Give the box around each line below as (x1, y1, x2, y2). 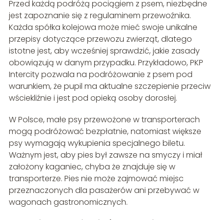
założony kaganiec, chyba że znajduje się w (8, 161, 175, 172)
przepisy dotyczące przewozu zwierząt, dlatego (8, 33, 192, 45)
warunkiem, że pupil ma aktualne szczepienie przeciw (8, 80, 211, 92)
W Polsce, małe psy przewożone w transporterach (8, 113, 200, 125)
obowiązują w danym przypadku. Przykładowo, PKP (8, 56, 203, 68)
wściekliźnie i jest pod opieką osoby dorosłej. (8, 92, 177, 104)
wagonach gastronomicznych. (8, 196, 128, 208)
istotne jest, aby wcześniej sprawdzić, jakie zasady (8, 45, 200, 56)
